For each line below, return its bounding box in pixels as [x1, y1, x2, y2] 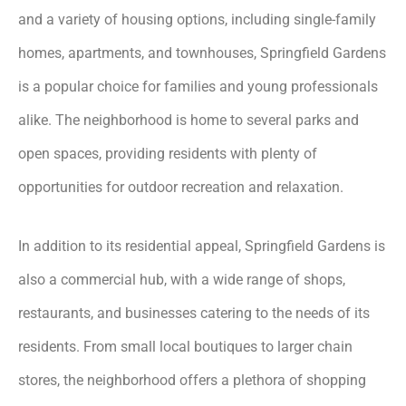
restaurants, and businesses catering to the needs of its [18, 304, 370, 322]
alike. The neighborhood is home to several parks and [18, 111, 359, 129]
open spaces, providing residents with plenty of [18, 144, 317, 162]
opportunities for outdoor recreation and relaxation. [18, 178, 343, 196]
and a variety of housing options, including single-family [18, 10, 376, 28]
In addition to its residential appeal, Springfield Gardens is [18, 237, 385, 255]
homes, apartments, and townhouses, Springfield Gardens [18, 43, 386, 62]
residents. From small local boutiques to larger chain [18, 337, 353, 355]
